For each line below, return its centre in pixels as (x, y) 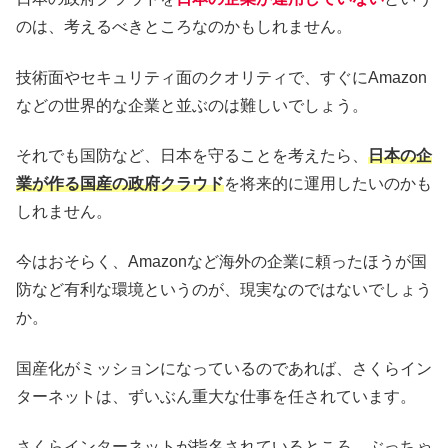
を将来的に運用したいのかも (328, 184)
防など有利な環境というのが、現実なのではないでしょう (224, 290)
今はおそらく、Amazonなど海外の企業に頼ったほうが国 (221, 262)
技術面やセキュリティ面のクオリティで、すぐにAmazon (221, 77)
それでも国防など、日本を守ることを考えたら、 (192, 156)
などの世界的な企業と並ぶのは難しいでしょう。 (192, 105)
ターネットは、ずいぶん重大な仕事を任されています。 (216, 396)
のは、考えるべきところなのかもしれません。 (184, 27)
